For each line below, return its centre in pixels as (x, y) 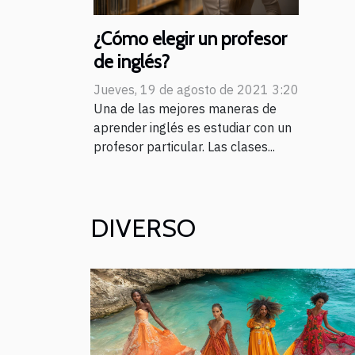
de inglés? (132, 61)
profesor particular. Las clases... (184, 146)
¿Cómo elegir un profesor (190, 38)
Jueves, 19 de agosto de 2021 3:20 (196, 89)
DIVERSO (143, 227)
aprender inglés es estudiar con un (193, 127)
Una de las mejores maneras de (185, 108)
